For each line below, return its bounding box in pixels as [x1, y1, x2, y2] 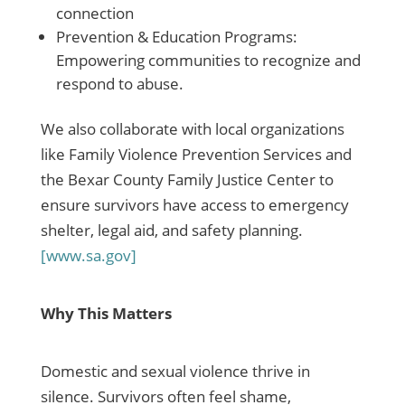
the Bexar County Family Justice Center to [40, 169, 334, 191]
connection [55, 3, 134, 24]
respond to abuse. [55, 73, 184, 95]
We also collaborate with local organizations [40, 118, 344, 140]
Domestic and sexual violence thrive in [40, 361, 310, 382]
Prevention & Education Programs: [55, 26, 297, 48]
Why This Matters [40, 303, 172, 325]
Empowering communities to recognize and [55, 50, 361, 71]
